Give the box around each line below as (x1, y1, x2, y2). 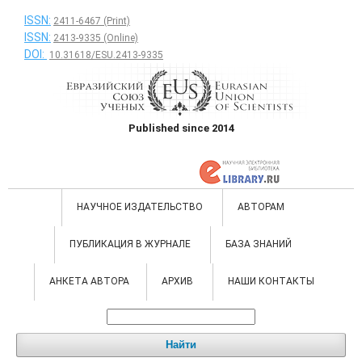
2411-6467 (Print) (53, 15, 130, 27)
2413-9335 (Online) (53, 32, 138, 44)
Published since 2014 (128, 122, 234, 134)
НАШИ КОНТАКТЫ (227, 276, 314, 287)
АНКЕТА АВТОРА (48, 276, 129, 287)
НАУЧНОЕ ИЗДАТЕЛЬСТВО (76, 201, 205, 213)
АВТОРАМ (237, 201, 287, 213)
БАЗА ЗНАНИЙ (225, 238, 294, 250)
